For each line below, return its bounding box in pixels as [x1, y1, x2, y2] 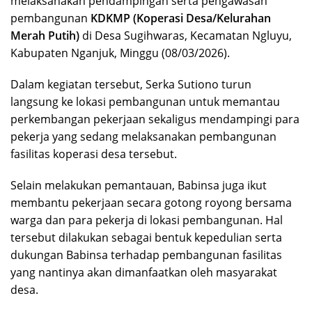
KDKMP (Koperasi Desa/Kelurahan [91, 10, 271, 26]
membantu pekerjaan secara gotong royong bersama [10, 194, 292, 210]
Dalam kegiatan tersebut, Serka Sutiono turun [10, 76, 251, 92]
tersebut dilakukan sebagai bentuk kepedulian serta [10, 229, 282, 245]
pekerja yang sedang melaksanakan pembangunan [10, 128, 276, 144]
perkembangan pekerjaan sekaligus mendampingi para [10, 111, 299, 127]
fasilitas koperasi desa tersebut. [10, 146, 177, 162]
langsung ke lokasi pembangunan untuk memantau [10, 93, 280, 109]
